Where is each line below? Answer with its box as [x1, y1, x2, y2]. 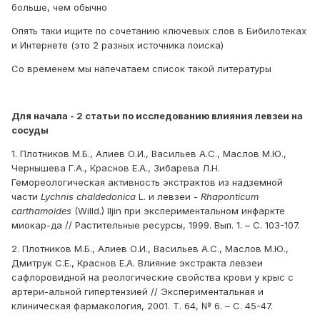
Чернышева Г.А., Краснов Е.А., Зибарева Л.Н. [11, 161, 220, 174]
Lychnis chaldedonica [41, 190, 139, 202]
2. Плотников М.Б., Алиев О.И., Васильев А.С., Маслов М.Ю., [11, 242, 289, 254]
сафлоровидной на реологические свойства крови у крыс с [11, 271, 294, 283]
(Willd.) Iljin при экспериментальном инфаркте [74, 204, 285, 216]
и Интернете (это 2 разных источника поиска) [11, 39, 224, 51]
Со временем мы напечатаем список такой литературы [11, 62, 271, 74]
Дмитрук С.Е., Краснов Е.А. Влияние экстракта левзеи [11, 256, 263, 269]
